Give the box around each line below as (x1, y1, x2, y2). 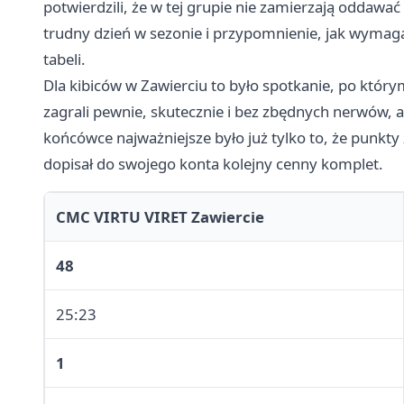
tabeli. (43, 49, 86, 70)
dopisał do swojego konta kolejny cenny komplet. (43, 153, 383, 175)
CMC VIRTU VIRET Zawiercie (56, 207, 264, 228)
